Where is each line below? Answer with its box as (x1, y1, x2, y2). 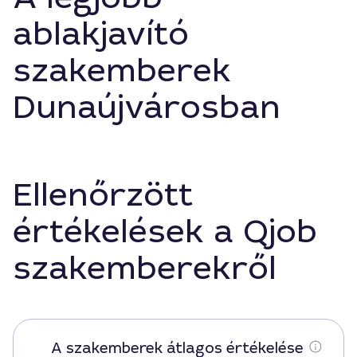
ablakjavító (13, 14, 189, 55)
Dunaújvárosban (13, 87, 280, 128)
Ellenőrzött (13, 175, 193, 216)
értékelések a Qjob (13, 211, 317, 253)
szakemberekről (13, 248, 277, 289)
